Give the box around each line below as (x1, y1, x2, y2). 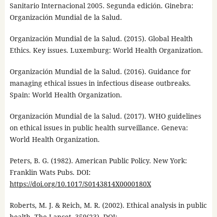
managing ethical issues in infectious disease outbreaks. (9, 78, 191, 88)
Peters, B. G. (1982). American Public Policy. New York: (9, 156, 187, 166)
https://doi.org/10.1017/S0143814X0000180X (9, 179, 151, 189)
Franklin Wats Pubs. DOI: (9, 168, 91, 177)
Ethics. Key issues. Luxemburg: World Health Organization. (9, 46, 203, 55)
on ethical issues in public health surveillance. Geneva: (9, 123, 188, 133)
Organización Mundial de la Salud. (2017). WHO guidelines (9, 111, 201, 121)
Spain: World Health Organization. (9, 90, 122, 100)
